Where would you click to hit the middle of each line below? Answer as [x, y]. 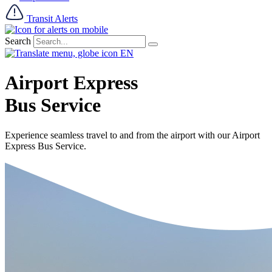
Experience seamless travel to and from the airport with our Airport [132, 135]
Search [18, 41]
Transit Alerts [52, 19]
